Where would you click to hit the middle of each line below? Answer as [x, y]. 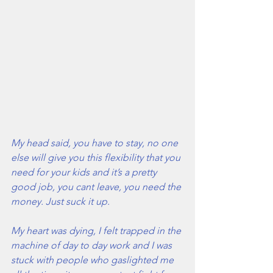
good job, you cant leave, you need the [97, 187]
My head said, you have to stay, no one [96, 143]
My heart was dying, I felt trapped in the [97, 231]
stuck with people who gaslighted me [94, 260]
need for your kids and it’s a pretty [85, 172]
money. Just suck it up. [60, 202]
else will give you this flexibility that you [97, 158]
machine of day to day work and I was [93, 246]
